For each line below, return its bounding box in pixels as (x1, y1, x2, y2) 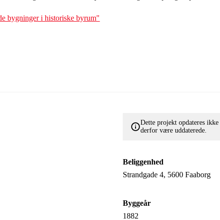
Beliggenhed (122, 158, 164, 166)
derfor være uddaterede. (140, 127, 207, 134)
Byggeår (122, 199, 151, 207)
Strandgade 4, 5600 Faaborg (122, 170, 211, 179)
